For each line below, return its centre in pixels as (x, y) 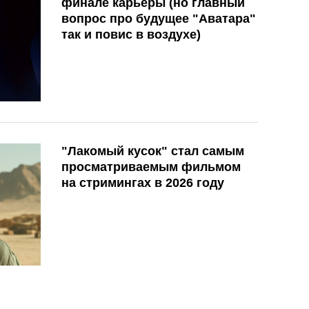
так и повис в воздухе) (131, 34)
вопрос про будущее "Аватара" (159, 18)
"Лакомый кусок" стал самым (153, 151)
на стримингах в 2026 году (143, 182)
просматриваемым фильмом (151, 167)
